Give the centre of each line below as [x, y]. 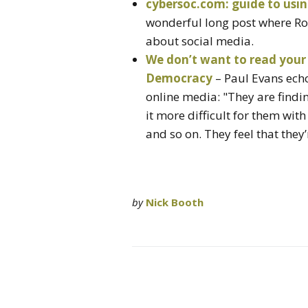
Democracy [179, 78]
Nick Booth [175, 202]
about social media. [200, 41]
